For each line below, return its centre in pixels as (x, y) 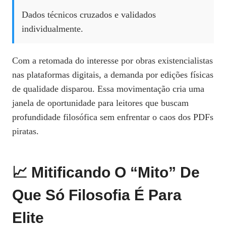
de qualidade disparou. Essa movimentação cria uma (108, 89)
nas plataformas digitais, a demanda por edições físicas (113, 75)
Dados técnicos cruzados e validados (89, 15)
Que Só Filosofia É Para (97, 195)
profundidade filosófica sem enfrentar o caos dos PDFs (113, 117)
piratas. (25, 131)
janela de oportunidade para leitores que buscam (100, 103)
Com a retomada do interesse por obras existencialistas (112, 61)
